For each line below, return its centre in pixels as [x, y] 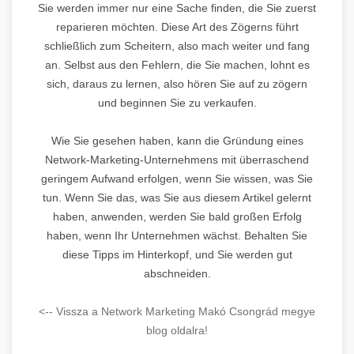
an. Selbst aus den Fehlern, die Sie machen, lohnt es [177, 64]
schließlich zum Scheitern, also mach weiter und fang [177, 45]
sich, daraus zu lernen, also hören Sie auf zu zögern [177, 83]
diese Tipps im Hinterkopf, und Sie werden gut [177, 254]
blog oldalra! [177, 330]
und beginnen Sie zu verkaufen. [177, 102]
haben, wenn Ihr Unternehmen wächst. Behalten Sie [177, 235]
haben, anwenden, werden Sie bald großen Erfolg [177, 216]
